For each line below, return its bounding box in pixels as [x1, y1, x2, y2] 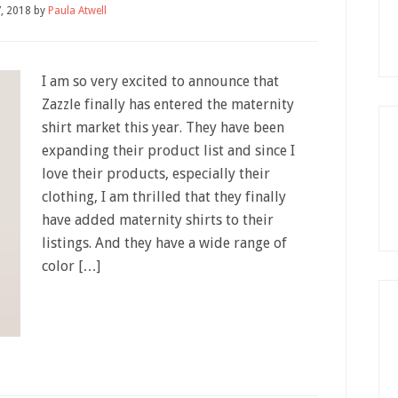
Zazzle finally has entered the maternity [42, 96, 294, 113]
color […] [42, 258, 100, 275]
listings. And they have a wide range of [42, 235, 287, 251]
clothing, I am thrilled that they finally [42, 188, 286, 205]
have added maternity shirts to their [42, 211, 274, 228]
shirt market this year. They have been [42, 119, 284, 136]
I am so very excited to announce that [42, 73, 279, 90]
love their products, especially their [42, 165, 270, 182]
